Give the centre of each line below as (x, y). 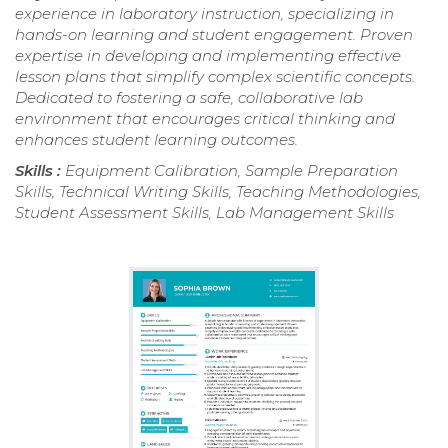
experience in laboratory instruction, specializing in (204, 13)
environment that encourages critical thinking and (205, 118)
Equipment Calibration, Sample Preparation (231, 170)
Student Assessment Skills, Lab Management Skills (204, 212)
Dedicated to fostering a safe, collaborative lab (189, 97)
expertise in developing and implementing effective (208, 55)
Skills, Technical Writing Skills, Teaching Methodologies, (218, 191)
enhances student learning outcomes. (156, 139)
